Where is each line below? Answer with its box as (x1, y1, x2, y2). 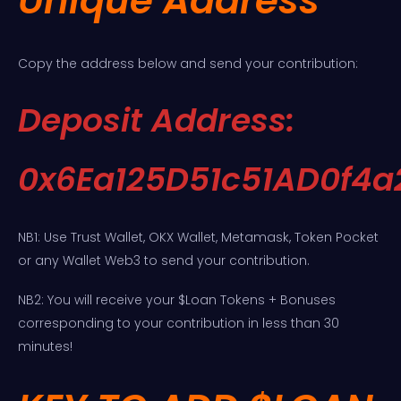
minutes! (18, 337, 73, 356)
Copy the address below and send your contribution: (18, 55, 358, 73)
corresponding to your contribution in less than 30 (18, 314, 339, 333)
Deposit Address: (18, 98, 294, 144)
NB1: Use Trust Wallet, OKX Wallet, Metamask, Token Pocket (18, 228, 379, 247)
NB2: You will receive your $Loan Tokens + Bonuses (18, 291, 336, 310)
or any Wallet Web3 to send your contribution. (18, 252, 310, 270)
